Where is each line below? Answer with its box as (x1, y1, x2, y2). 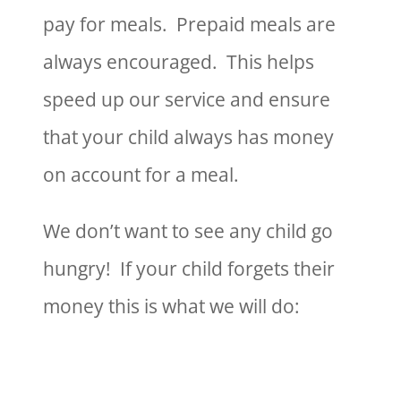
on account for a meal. (43, 162, 240, 188)
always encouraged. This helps (43, 49, 315, 75)
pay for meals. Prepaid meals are (43, 12, 337, 38)
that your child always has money (43, 124, 335, 150)
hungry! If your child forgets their (43, 256, 336, 282)
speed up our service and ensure (43, 87, 331, 113)
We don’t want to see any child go (43, 218, 334, 244)
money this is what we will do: (43, 294, 301, 320)
